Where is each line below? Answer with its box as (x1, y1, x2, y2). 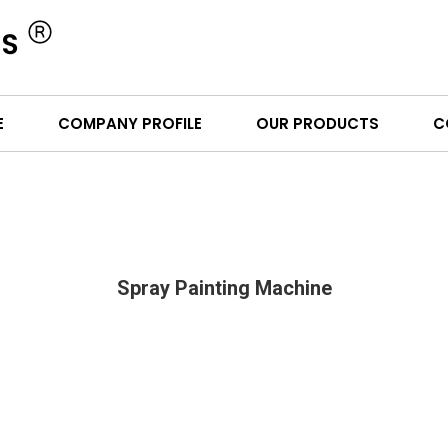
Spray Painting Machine (116, 276, 332, 300)
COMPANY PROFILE (57, 113, 202, 134)
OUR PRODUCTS (255, 113, 379, 134)
